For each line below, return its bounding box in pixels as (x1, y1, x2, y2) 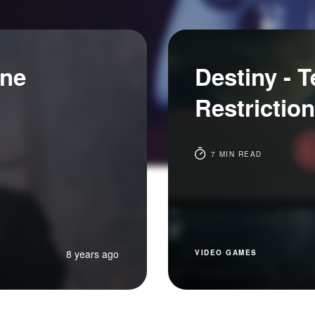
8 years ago (66, 247, 119, 261)
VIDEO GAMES (195, 247, 257, 257)
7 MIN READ (207, 149, 262, 159)
